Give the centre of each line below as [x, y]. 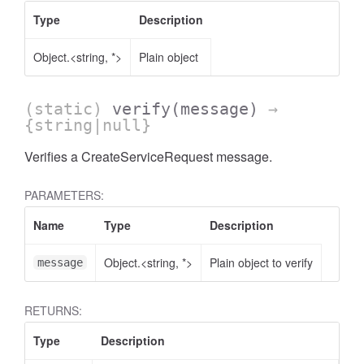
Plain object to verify [261, 262]
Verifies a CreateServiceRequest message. [148, 156]
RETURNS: [53, 310]
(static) [68, 109]
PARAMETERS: [64, 195]
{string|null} [88, 125]
